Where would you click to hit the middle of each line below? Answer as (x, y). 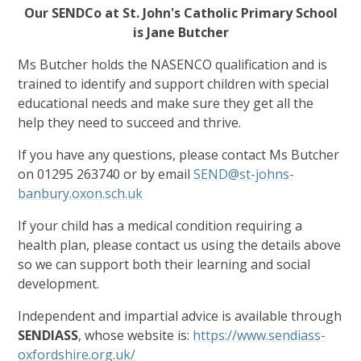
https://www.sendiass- (259, 335)
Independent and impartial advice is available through (180, 316)
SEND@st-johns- (244, 174)
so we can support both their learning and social (164, 264)
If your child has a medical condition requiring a (160, 226)
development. (59, 284)
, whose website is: (136, 335)
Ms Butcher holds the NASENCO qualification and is (173, 64)
